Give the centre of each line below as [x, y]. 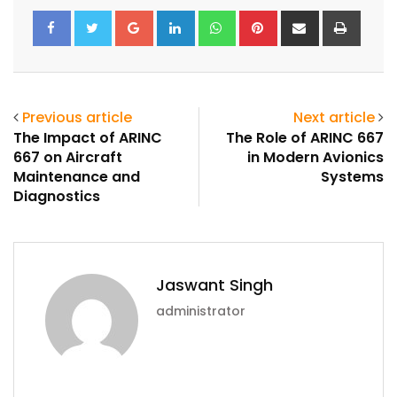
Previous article [77, 118]
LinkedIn [221, 20]
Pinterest [306, 20]
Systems [352, 177]
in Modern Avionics [315, 158]
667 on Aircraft [68, 158]
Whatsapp [271, 20]
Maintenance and [77, 177]
